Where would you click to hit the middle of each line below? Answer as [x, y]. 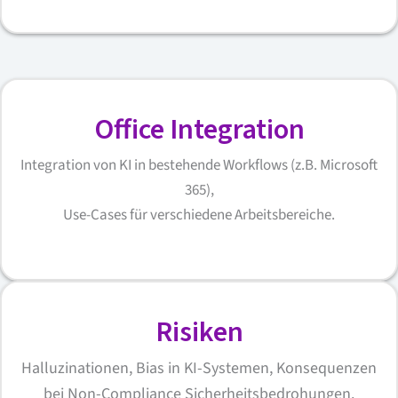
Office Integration [199, 130]
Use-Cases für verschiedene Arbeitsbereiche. [199, 215]
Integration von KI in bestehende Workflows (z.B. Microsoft [199, 166]
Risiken [199, 332]
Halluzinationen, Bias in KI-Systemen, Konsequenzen [199, 368]
